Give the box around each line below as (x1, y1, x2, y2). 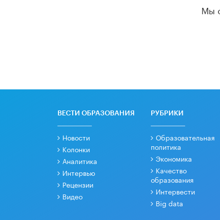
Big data (155, 197, 183, 208)
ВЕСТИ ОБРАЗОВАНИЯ (57, 110, 135, 117)
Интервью (62, 166, 95, 178)
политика (151, 140, 181, 152)
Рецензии (62, 178, 93, 190)
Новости (62, 131, 90, 142)
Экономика (155, 152, 192, 164)
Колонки (62, 143, 90, 154)
